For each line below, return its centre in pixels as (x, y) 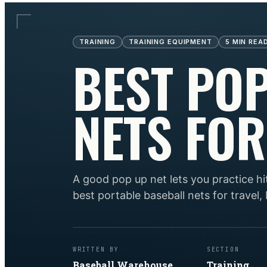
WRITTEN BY (96, 249)
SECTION (223, 249)
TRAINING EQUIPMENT (170, 42)
